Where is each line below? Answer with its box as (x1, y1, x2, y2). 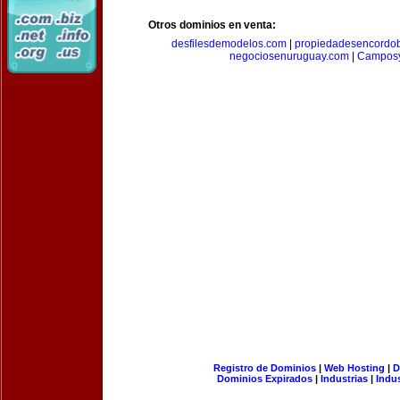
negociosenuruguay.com (229, 50, 349, 62)
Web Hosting (323, 362, 385, 373)
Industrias (321, 373, 368, 384)
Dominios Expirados (217, 373, 312, 384)
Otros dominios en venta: (148, 19, 276, 31)
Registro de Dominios (212, 362, 316, 373)
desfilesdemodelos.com (171, 37, 287, 50)
